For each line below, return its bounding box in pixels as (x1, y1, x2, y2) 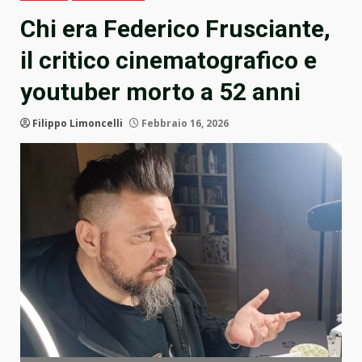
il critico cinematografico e (20, 46, 317, 75)
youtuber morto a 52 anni (20, 78, 301, 107)
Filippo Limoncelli (32, 116, 123, 131)
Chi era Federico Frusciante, (20, 15, 330, 44)
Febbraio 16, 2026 (139, 116, 229, 131)
